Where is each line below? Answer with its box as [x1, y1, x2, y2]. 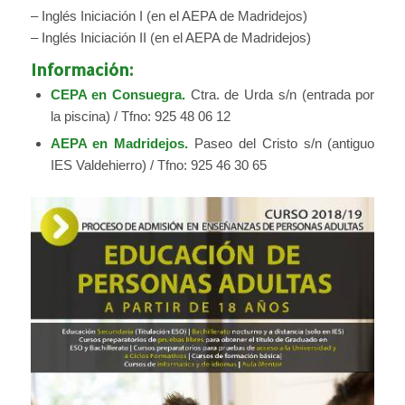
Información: [30, 58, 134, 80]
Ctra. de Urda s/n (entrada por [185, 86, 375, 102]
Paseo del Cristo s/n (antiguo [188, 135, 375, 151]
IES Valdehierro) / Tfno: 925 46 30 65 [50, 156, 267, 173]
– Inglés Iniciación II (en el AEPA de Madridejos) [30, 29, 311, 45]
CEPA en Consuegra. [50, 86, 186, 102]
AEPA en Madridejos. [50, 135, 189, 151]
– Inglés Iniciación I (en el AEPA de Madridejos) [30, 7, 307, 24]
